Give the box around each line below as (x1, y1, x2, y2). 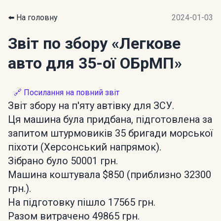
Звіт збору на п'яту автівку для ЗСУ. (8, 100, 174, 111)
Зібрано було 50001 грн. (8, 155, 118, 167)
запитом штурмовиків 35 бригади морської (8, 127, 213, 139)
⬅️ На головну (8, 13, 58, 22)
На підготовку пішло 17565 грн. (8, 196, 155, 208)
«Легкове (111, 34, 181, 53)
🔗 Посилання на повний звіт (14, 88, 119, 97)
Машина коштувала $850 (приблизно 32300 (8, 169, 211, 181)
